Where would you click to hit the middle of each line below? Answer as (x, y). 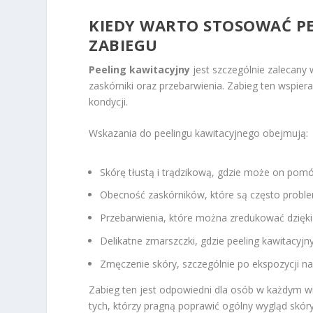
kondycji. (109, 102)
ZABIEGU (123, 45)
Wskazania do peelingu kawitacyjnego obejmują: (199, 133)
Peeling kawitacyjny (140, 70)
